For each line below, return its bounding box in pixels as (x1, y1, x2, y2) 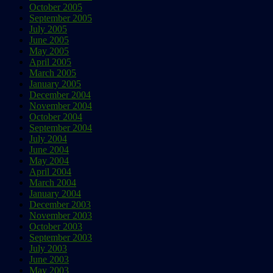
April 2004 (29, 166, 71, 177)
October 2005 (29, 2, 82, 13)
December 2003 (29, 199, 91, 210)
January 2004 (29, 188, 81, 199)
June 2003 (29, 254, 69, 265)
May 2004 (29, 155, 69, 166)
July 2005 (29, 24, 67, 35)
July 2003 (29, 243, 67, 254)
